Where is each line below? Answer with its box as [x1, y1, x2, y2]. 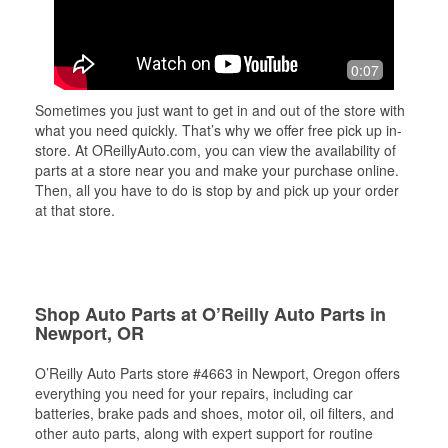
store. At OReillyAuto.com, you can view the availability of [35, 140, 396, 160]
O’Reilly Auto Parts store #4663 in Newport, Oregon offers [35, 363, 400, 383]
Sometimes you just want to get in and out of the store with [35, 100, 405, 120]
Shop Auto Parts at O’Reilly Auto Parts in [35, 301, 386, 327]
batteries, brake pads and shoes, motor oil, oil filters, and [35, 403, 394, 423]
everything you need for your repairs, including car [35, 383, 353, 403]
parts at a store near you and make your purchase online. [35, 160, 399, 180]
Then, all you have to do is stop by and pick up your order [35, 180, 399, 200]
